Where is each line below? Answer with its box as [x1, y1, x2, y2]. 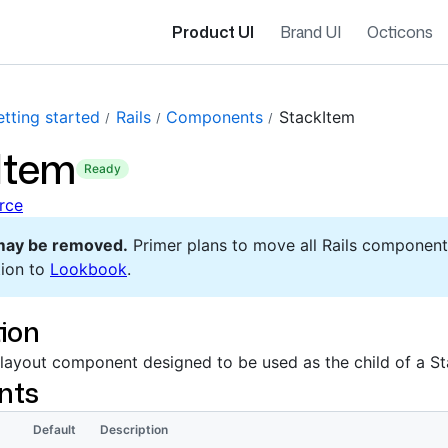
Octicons [367, 21, 433, 43]
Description [100, 422, 168, 437]
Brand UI [280, 21, 341, 43]
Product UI [172, 21, 254, 43]
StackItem [278, 107, 355, 127]
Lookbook [50, 259, 127, 279]
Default [33, 422, 76, 437]
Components [166, 107, 264, 127]
